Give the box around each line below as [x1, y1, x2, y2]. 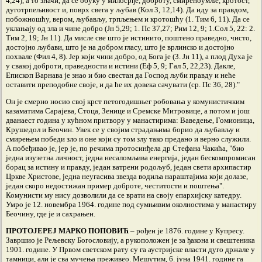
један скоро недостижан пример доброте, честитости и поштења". [6, 181, 224, 190]
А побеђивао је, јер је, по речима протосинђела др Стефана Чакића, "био [6, 144, 244, 153]
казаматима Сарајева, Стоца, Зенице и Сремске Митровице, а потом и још [6, 106, 250, 115]
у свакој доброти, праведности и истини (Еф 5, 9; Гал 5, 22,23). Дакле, [6, 61, 235, 70]
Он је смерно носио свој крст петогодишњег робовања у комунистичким [6, 97, 244, 106]
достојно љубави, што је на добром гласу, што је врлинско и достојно [6, 43, 235, 51]
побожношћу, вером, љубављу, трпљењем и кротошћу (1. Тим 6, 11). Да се [6, 15, 250, 23]
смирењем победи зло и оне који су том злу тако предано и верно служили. [6, 135, 251, 143]
